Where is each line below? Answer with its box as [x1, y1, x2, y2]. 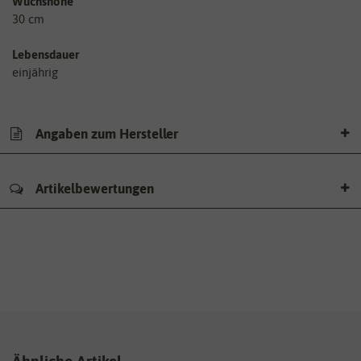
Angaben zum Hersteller [32, 125, 178, 142]
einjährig [12, 65, 58, 80]
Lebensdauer [12, 48, 79, 62]
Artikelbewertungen [32, 180, 154, 197]
